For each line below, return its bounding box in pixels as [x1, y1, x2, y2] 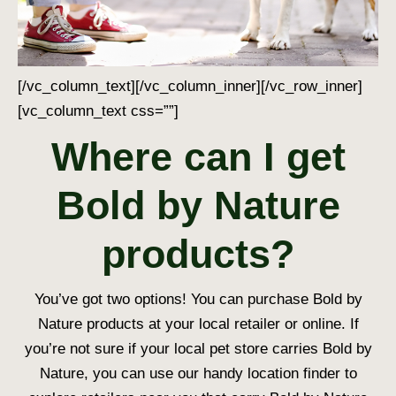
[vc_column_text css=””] [18, 102, 179, 119]
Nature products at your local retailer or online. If [37, 315, 359, 332]
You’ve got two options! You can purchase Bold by [34, 290, 362, 308]
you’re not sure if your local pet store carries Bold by [24, 339, 372, 357]
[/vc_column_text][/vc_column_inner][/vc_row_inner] [18, 77, 362, 95]
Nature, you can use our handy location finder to [39, 364, 357, 382]
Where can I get [50, 133, 346, 179]
